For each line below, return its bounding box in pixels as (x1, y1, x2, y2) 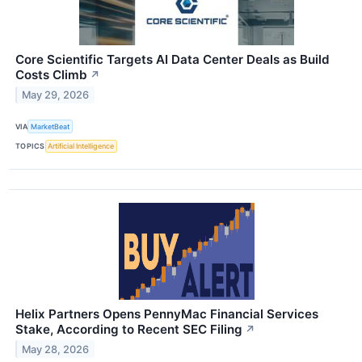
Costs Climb (15, 67, 87, 83)
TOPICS (15, 141, 45, 151)
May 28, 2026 (22, 343, 90, 356)
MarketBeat (31, 122, 70, 132)
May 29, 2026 (22, 89, 90, 102)
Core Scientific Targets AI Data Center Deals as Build (15, 52, 330, 68)
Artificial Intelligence (48, 141, 115, 151)
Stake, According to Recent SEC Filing (15, 321, 242, 337)
